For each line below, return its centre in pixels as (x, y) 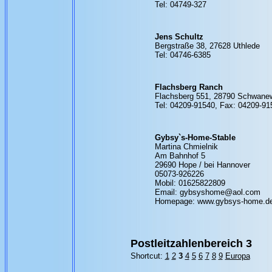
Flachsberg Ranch (189, 87)
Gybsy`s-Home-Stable (195, 138)
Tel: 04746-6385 (182, 55)
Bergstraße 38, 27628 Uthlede (207, 46)
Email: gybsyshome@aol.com (207, 192)
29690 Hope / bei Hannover (202, 165)
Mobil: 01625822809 (190, 183)
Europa (237, 256)
